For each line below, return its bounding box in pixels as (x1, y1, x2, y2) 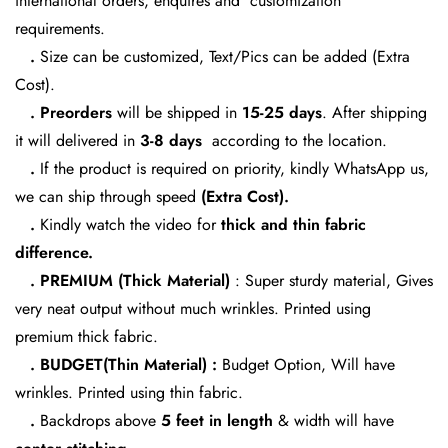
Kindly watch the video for (35, 213, 221, 236)
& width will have (278, 409, 394, 432)
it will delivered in (15, 129, 140, 152)
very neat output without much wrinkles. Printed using (15, 297, 371, 320)
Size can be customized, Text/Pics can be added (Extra (40, 45, 410, 68)
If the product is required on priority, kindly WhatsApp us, (35, 157, 429, 180)
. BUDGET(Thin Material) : (20, 353, 217, 376)
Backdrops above (35, 409, 161, 432)
